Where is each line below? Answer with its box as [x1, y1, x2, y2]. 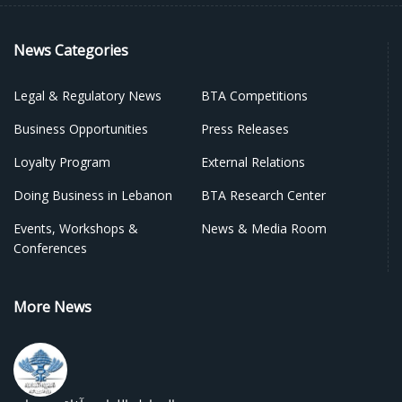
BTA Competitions [200, 87, 308, 104]
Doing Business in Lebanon [13, 187, 172, 204]
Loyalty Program [13, 153, 110, 170]
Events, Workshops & [13, 220, 138, 237]
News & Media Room [200, 220, 327, 237]
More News [13, 297, 92, 317]
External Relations [200, 153, 305, 170]
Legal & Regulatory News [13, 87, 162, 104]
